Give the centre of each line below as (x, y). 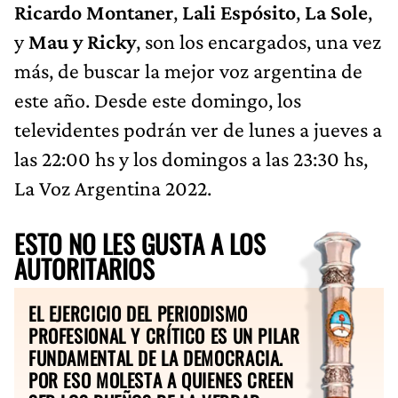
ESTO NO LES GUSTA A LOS (140, 243)
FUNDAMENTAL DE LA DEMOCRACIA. (156, 357)
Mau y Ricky (82, 41)
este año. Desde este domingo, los (158, 99)
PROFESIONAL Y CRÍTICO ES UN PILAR (164, 335)
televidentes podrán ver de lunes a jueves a (198, 129)
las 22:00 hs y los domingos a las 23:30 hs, (191, 158)
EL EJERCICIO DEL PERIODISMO (138, 313)
